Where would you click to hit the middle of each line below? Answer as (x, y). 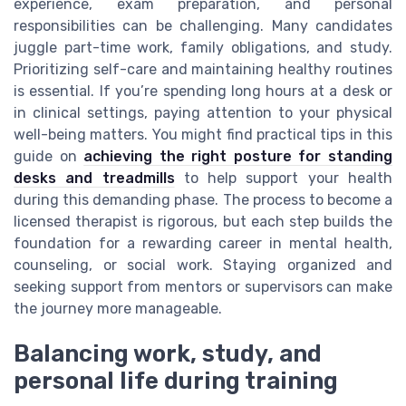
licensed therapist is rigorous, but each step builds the (203, 221)
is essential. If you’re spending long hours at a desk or (203, 91)
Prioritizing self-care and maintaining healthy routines (203, 69)
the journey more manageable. (118, 308)
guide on (49, 156)
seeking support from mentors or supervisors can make (203, 286)
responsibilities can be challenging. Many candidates (203, 25)
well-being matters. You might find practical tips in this (203, 134)
